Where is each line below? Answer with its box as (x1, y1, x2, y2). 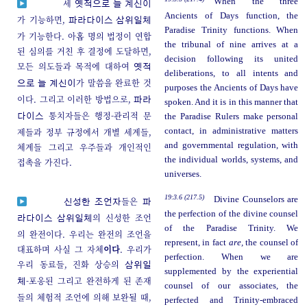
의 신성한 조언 (93, 211, 152, 223)
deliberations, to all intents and (164, 68, 299, 78)
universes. (164, 169, 201, 179)
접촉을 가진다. (17, 156, 73, 168)
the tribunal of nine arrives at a (164, 39, 299, 49)
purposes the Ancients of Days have (164, 82, 299, 93)
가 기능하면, (17, 13, 69, 25)
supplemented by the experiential (164, 266, 299, 276)
